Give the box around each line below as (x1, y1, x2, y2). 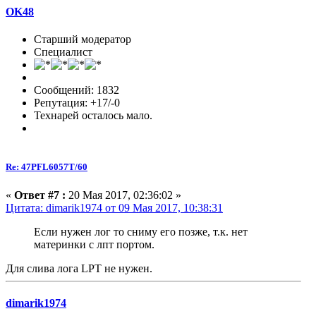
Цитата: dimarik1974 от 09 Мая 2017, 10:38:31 (6, 201, 223, 214)
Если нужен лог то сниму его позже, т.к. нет (34, 225, 248, 238)
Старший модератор (34, 33, 131, 46)
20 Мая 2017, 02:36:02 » (66, 188, 181, 201)
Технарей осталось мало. (34, 109, 152, 122)
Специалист (34, 46, 92, 59)
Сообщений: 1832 (34, 84, 119, 97)
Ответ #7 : (14, 188, 66, 201)
